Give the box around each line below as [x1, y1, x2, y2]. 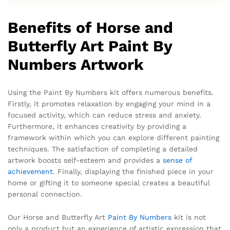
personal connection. [8, 189, 82, 198]
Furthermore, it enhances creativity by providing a [8, 122, 186, 130]
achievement [8, 167, 53, 176]
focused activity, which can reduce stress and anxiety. [8, 110, 201, 119]
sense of [163, 156, 192, 164]
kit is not [171, 213, 206, 222]
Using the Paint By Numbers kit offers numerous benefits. [8, 88, 214, 97]
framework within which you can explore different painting [8, 133, 219, 142]
